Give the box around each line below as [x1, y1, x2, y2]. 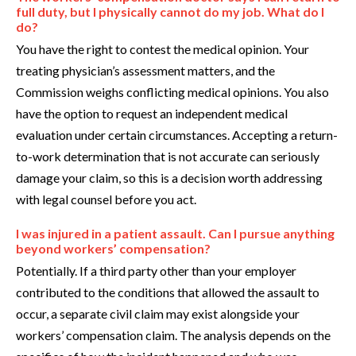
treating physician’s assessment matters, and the [16, 63, 275, 79]
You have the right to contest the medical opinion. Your [16, 41, 309, 57]
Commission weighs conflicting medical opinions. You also [16, 84, 329, 100]
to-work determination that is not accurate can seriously [16, 149, 319, 164]
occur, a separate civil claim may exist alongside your [16, 306, 300, 322]
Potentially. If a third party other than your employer [16, 263, 296, 279]
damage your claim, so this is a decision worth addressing [16, 170, 323, 186]
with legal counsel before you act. [16, 192, 196, 207]
